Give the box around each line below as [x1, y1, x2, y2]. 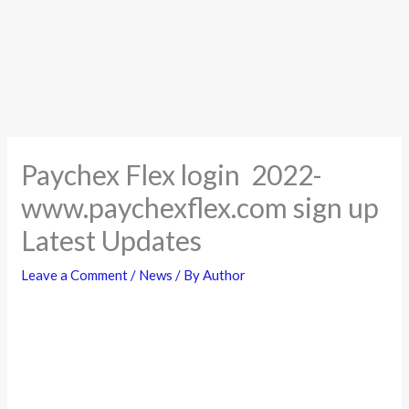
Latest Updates [21, 223, 203, 257]
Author [203, 266, 246, 283]
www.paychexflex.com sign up [21, 190, 380, 224]
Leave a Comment [21, 266, 129, 283]
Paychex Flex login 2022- [21, 157, 323, 191]
